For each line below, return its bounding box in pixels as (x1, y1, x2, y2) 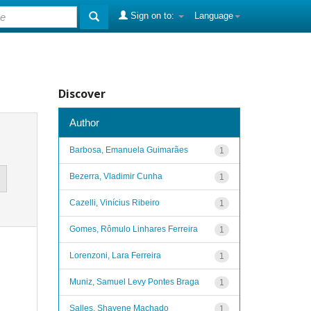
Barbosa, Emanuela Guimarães (69, 144, 188, 155)
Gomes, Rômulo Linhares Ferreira (69, 224, 198, 234)
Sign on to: (128, 10, 177, 21)
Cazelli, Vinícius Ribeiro (69, 197, 160, 208)
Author (69, 116, 99, 128)
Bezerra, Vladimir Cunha (69, 171, 162, 181)
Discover (58, 86, 106, 101)
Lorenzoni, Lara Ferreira (69, 250, 161, 260)
